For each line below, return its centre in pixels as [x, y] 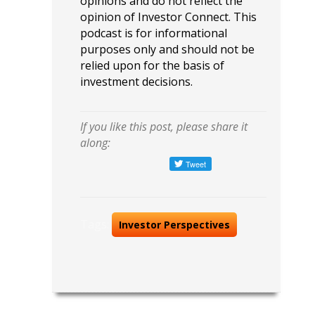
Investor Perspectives [174, 225]
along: [95, 143]
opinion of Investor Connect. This [168, 17]
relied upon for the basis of [152, 65]
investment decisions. [136, 82]
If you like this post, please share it [164, 127]
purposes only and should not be [167, 49]
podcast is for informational [154, 33]
